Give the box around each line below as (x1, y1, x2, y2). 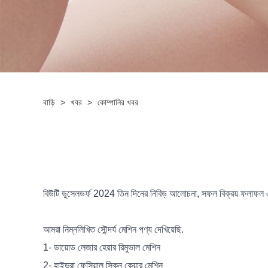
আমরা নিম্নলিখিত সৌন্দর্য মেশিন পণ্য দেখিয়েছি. (43, 224, 184, 235)
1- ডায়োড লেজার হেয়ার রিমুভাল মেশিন (43, 242, 160, 253)
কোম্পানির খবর (98, 98, 138, 108)
